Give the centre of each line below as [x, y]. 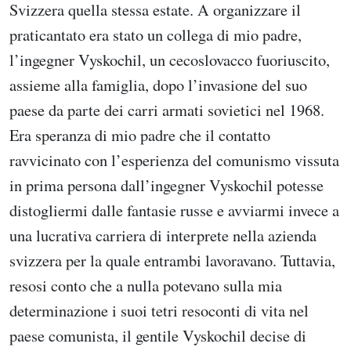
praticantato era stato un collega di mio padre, [156, 34]
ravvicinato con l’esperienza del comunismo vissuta [174, 159]
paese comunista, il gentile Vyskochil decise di [158, 335]
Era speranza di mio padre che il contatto [140, 134]
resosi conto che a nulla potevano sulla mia [146, 285]
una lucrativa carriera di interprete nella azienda [163, 235]
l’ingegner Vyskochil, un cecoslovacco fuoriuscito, [170, 59]
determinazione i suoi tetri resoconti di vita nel [159, 310]
